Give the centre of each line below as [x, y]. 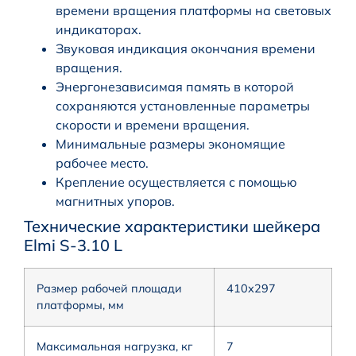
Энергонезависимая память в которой [175, 87]
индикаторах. [99, 30]
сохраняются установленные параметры [183, 106]
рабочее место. [102, 163]
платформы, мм [80, 306]
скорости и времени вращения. [153, 125]
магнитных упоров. [115, 201]
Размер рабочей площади [109, 289]
